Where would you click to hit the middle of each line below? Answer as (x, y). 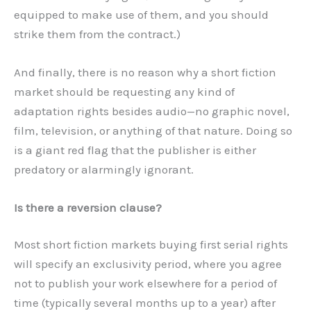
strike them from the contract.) (97, 34)
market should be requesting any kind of (124, 91)
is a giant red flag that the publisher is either (135, 150)
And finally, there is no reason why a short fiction (145, 72)
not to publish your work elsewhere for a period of (145, 284)
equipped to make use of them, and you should (141, 14)
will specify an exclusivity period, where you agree (148, 264)
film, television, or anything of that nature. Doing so (153, 130)
